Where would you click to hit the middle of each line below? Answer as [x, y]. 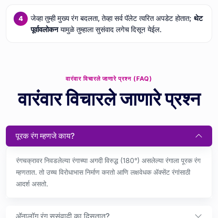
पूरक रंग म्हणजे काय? [45, 136]
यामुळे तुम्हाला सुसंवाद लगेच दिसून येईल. [110, 29]
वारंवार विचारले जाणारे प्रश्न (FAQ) [109, 78]
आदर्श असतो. [32, 183]
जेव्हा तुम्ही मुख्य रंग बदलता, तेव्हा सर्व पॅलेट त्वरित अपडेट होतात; [112, 18]
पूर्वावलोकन [44, 29]
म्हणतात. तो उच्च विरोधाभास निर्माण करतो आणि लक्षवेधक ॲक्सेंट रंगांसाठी [103, 172]
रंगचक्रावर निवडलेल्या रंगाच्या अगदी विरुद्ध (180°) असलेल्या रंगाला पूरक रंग [108, 160]
